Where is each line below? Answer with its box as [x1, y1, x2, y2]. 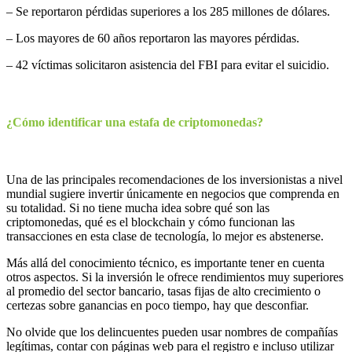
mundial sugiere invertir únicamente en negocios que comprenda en [6, 187, 339, 201]
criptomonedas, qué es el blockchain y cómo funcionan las [6, 215, 295, 229]
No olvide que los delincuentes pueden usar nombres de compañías [6, 325, 338, 339]
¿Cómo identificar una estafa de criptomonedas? [6, 115, 263, 129]
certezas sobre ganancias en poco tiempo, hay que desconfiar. [6, 299, 309, 313]
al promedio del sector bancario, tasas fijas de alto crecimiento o [6, 284, 321, 299]
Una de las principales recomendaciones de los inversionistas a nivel [6, 173, 343, 187]
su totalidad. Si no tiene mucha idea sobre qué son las [6, 201, 269, 215]
